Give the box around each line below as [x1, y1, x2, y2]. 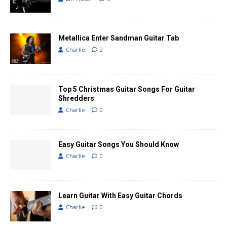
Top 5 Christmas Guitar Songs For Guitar [58, 85, 195, 93]
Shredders [58, 94, 94, 102]
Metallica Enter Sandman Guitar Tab [58, 33, 179, 42]
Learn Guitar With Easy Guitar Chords [58, 191, 182, 200]
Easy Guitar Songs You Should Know [58, 140, 179, 148]
